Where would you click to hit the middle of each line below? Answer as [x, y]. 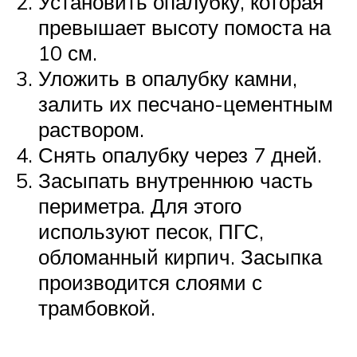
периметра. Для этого [140, 205]
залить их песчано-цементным [186, 103]
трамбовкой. [97, 307]
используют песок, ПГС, [151, 231]
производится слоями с [150, 282]
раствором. [91, 129]
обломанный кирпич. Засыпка [180, 256]
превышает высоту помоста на [184, 27]
